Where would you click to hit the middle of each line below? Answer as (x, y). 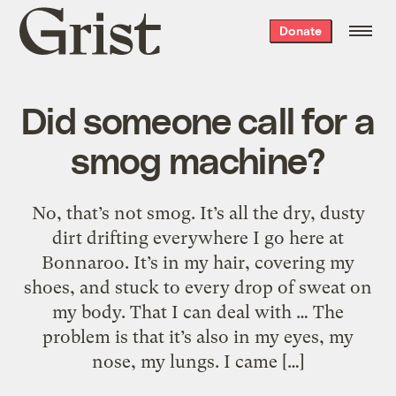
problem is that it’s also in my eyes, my (198, 336)
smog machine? (198, 159)
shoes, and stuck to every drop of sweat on (198, 287)
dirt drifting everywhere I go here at (198, 237)
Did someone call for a (198, 119)
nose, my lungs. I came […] (198, 361)
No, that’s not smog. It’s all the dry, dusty (198, 213)
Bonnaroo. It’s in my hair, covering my (198, 262)
